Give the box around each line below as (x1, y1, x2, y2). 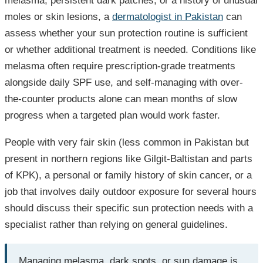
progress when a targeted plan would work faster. (5, 110, 220, 122)
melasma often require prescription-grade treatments (5, 60, 235, 72)
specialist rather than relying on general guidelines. (5, 219, 228, 231)
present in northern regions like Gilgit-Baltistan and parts (5, 153, 252, 165)
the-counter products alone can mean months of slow (5, 93, 237, 105)
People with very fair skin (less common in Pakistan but (5, 137, 249, 149)
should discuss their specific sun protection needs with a (5, 203, 253, 214)
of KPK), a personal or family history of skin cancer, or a (5, 170, 252, 181)
